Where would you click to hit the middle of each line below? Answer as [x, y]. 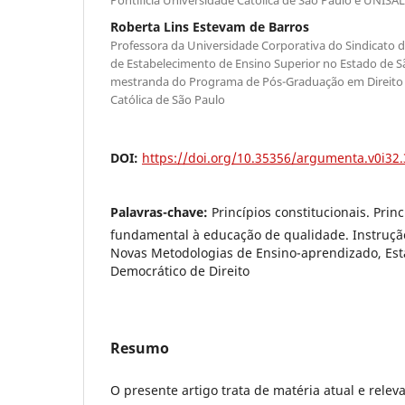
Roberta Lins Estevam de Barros [210, 26]
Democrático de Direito [180, 270]
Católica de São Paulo [168, 99]
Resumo [140, 348]
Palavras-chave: [161, 212]
